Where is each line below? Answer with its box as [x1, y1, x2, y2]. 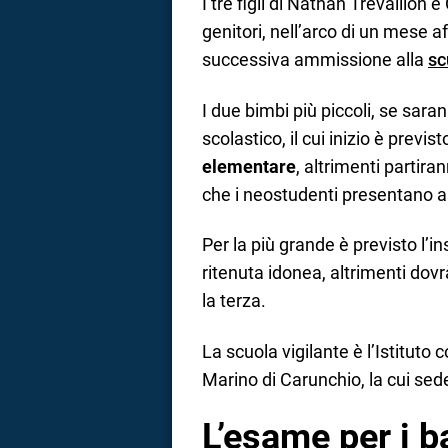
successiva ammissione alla [202, 49, 428, 71]
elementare [202, 155, 296, 177]
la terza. [202, 290, 266, 312]
